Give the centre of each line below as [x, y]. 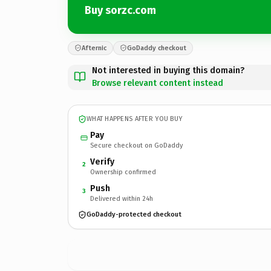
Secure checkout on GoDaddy [136, 145]
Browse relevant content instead [158, 83]
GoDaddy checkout [157, 48]
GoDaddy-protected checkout [134, 214]
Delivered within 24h [122, 198]
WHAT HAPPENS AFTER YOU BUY [135, 119]
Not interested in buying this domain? [168, 70]
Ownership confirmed [123, 172]
